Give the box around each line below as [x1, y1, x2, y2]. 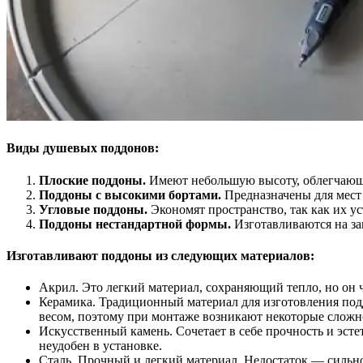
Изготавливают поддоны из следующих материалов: [6, 248, 314, 263]
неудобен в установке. [39, 339, 162, 353]
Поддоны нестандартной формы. [39, 216, 234, 231]
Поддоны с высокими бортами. [39, 187, 224, 202]
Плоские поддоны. [39, 173, 149, 187]
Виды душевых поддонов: [6, 141, 159, 156]
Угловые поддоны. [39, 202, 151, 216]
